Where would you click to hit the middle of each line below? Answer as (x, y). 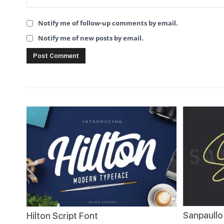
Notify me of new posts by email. (91, 38)
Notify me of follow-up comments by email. (108, 23)
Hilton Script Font (62, 216)
